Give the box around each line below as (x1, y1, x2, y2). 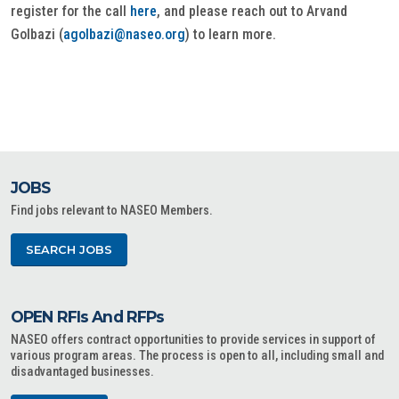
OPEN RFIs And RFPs (11, 307, 165, 326)
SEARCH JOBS (26, 243, 112, 256)
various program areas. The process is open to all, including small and (11, 348, 384, 363)
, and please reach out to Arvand (157, 3, 347, 20)
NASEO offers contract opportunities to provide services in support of (11, 332, 376, 347)
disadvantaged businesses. (11, 364, 154, 379)
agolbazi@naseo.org (63, 26, 185, 43)
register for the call (11, 3, 130, 20)
